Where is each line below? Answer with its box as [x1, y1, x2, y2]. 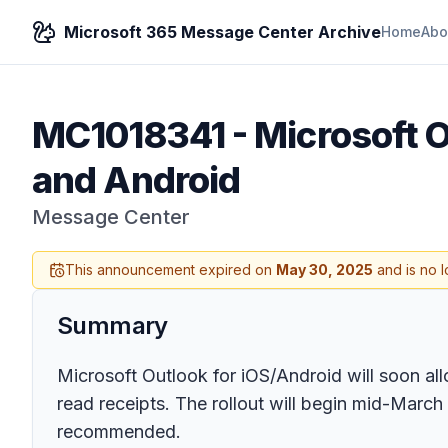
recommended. [57, 421, 181, 442]
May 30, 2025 [276, 261, 373, 278]
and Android [32, 158, 241, 202]
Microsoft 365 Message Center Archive [64, 22, 381, 42]
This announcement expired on [65, 261, 276, 278]
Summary [57, 311, 168, 340]
